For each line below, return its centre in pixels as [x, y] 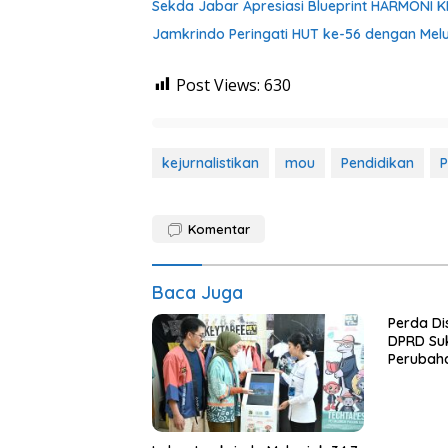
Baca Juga [197, 292]
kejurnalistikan [210, 162]
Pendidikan [377, 162]
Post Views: [218, 84]
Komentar [219, 228]
